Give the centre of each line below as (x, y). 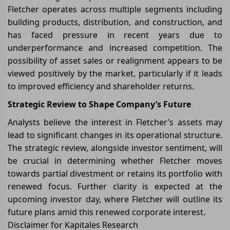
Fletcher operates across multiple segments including (115, 9)
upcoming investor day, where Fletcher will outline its (115, 199)
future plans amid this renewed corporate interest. (107, 212)
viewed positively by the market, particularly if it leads (115, 73)
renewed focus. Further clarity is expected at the (115, 186)
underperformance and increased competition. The (115, 47)
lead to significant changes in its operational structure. (115, 135)
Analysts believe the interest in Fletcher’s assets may (115, 122)
